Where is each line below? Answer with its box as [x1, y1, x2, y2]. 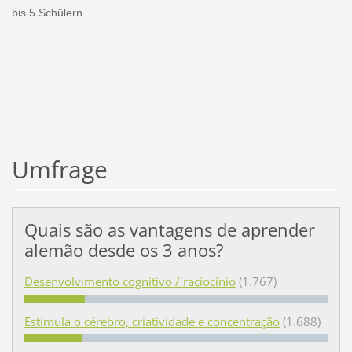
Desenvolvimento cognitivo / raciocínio [24, 273, 236, 290]
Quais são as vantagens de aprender [24, 218, 315, 243]
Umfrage [11, 153, 108, 186]
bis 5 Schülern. [11, 5, 86, 19]
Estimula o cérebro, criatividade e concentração [24, 313, 280, 329]
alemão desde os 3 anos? [24, 238, 224, 263]
